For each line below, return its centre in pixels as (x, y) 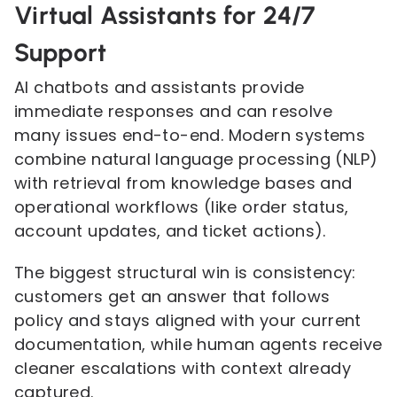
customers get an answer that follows (172, 296)
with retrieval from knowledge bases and (183, 183)
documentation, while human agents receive (198, 344)
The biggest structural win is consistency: (185, 272)
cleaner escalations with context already (183, 368)
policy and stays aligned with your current (188, 320)
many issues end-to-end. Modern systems (190, 135)
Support (61, 52)
